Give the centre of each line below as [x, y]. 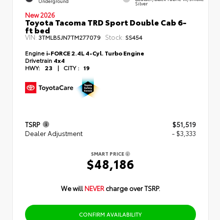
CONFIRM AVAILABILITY [110, 214]
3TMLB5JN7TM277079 [69, 37]
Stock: [114, 37]
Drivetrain [39, 60]
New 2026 [40, 14]
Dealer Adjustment [54, 133]
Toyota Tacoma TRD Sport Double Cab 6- [106, 22]
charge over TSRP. [133, 188]
